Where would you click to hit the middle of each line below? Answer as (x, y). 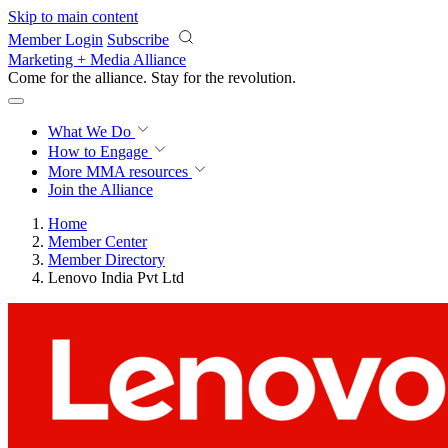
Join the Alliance (100, 189)
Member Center (97, 241)
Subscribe (138, 39)
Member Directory (106, 259)
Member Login (55, 39)
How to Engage (100, 151)
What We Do (91, 131)
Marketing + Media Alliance (97, 59)
